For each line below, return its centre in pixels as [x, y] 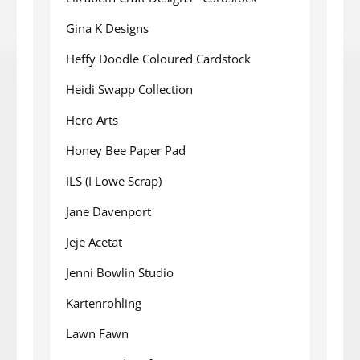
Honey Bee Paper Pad [126, 150]
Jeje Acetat [94, 241]
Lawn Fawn [97, 333]
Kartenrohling [104, 303]
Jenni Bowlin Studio [120, 272]
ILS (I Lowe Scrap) [114, 180]
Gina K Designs [107, 28]
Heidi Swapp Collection [129, 89]
